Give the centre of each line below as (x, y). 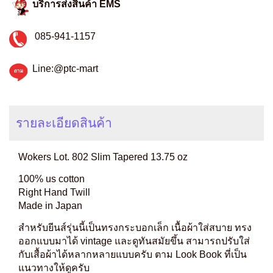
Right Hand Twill (54, 193)
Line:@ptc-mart (65, 69)
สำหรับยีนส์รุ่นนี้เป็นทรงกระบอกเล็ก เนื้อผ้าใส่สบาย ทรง (135, 228)
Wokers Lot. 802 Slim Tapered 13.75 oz (103, 157)
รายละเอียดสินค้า (64, 123)
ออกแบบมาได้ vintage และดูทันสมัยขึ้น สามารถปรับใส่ (134, 241)
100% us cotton (51, 179)
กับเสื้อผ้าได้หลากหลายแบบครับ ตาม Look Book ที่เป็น (133, 255)
